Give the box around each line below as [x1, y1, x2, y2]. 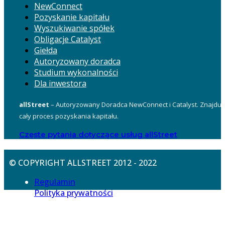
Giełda [34, 44, 57, 56]
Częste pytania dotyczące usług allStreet [19, 129, 177, 139]
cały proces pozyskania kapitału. [19, 111, 119, 121]
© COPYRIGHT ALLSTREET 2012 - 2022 [9, 157, 157, 168]
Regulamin [34, 176, 75, 187]
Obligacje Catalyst [34, 33, 101, 45]
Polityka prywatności [34, 187, 113, 198]
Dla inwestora [34, 77, 86, 89]
